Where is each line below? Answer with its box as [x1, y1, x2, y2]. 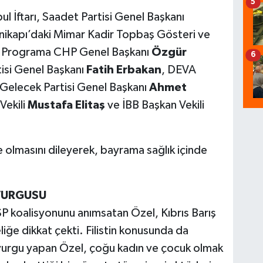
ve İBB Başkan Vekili [104, 99, 204, 112]
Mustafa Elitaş [27, 99, 105, 112]
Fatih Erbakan [86, 64, 161, 76]
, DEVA [161, 64, 196, 76]
